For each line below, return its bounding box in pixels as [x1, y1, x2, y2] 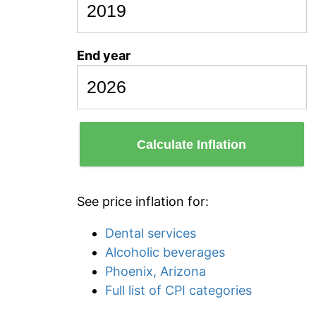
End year [77, 48, 130, 63]
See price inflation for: [77, 194, 209, 209]
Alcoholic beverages [105, 245, 225, 260]
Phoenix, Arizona [105, 264, 206, 279]
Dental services [105, 226, 196, 241]
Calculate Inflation [137, 137, 247, 152]
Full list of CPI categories [105, 283, 252, 298]
